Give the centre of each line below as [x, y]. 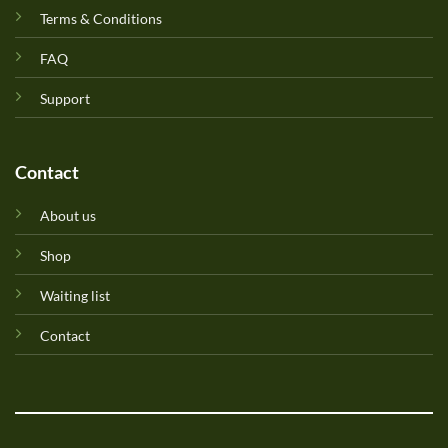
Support [64, 98]
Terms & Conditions [100, 18]
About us [67, 216]
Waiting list [74, 296]
